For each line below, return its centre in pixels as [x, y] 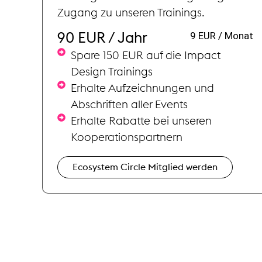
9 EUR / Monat [221, 35]
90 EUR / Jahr [102, 38]
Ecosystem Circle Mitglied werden [145, 167]
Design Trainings [111, 72]
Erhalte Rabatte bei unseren [141, 121]
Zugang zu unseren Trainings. [131, 13]
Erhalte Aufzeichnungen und [142, 88]
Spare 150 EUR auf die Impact [145, 56]
